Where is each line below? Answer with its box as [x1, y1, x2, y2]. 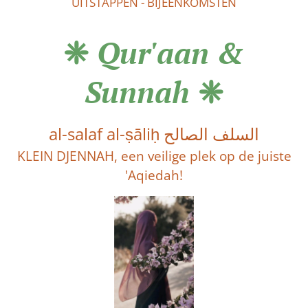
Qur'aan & [89, 32, 245, 74]
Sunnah [85, 71, 190, 113]
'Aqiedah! [125, 166, 183, 185]
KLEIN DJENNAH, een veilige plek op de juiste [16, 147, 291, 166]
